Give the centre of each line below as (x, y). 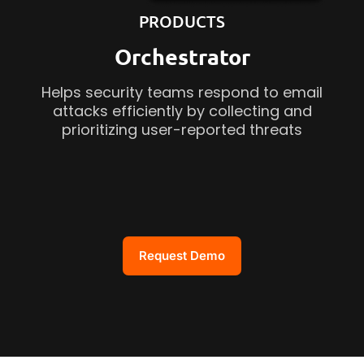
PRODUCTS (182, 21)
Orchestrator (182, 56)
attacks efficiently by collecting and (182, 110)
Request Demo (182, 255)
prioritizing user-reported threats (182, 129)
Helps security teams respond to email (182, 92)
